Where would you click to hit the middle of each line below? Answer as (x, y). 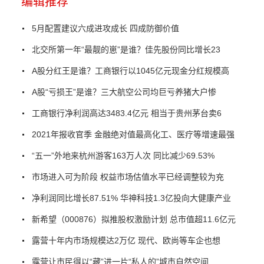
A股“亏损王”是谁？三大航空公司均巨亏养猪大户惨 (124, 92)
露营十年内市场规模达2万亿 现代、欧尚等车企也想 (126, 241)
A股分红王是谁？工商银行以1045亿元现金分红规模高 (130, 71)
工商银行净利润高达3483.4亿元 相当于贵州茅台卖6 (126, 113)
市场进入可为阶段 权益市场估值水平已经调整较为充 (128, 177)
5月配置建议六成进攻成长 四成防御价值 (105, 29)
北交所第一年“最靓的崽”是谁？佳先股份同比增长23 (126, 50)
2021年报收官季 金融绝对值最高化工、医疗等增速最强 (133, 135)
